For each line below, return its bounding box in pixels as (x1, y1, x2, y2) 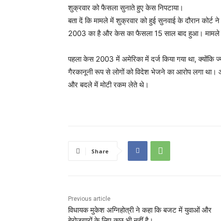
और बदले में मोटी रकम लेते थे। (68, 79, 149, 89)
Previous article (68, 195, 110, 202)
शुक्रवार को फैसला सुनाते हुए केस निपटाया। (68, 2, 184, 12)
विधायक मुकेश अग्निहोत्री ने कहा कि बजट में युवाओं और (68, 205, 212, 215)
